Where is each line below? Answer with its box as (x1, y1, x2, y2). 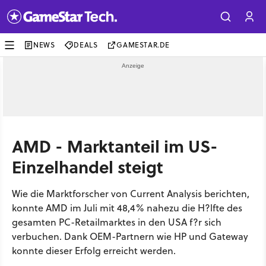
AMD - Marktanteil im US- (12, 134, 218, 158)
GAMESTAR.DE (116, 40, 170, 50)
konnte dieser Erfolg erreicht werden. (12, 244, 176, 257)
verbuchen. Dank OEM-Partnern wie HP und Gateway (12, 230, 248, 243)
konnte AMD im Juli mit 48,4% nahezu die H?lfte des (12, 201, 242, 214)
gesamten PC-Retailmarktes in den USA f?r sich (12, 216, 221, 229)
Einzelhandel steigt (12, 154, 163, 179)
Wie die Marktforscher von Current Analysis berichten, (12, 187, 249, 200)
